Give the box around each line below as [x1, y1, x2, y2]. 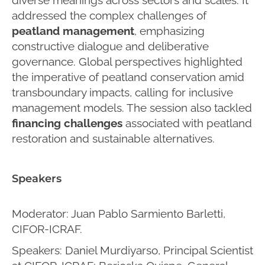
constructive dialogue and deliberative [12, 39, 209, 53]
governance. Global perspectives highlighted [12, 54, 243, 68]
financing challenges [12, 116, 122, 130]
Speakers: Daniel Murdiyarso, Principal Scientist [12, 243, 253, 257]
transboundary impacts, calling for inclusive [12, 85, 233, 99]
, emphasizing [134, 24, 205, 37]
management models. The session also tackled [12, 101, 252, 114]
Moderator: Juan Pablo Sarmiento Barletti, [12, 206, 225, 220]
